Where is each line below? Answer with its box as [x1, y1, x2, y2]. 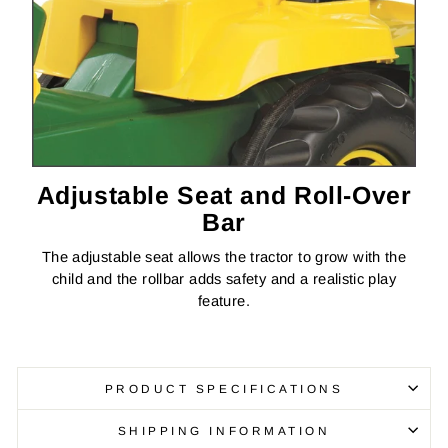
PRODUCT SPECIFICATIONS [104, 381, 344, 395]
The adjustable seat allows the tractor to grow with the [41, 248, 407, 265]
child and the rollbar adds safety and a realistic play [52, 270, 396, 287]
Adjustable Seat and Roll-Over [36, 181, 412, 209]
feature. [198, 292, 250, 309]
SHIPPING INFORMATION [117, 423, 331, 437]
